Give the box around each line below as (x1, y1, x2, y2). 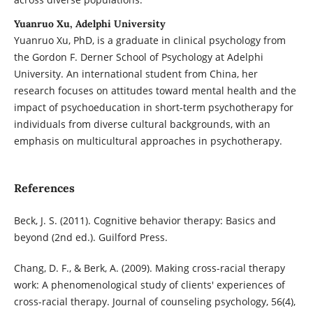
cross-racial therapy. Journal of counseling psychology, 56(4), (13, 295, 296, 309)
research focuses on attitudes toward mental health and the (13, 84, 296, 98)
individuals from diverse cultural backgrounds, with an (13, 117, 270, 131)
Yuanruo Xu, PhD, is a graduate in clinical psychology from (13, 34, 286, 48)
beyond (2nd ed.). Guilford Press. (13, 231, 168, 245)
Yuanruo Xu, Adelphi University (13, 17, 166, 31)
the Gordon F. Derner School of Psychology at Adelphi (13, 50, 263, 64)
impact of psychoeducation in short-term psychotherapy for (13, 101, 293, 115)
